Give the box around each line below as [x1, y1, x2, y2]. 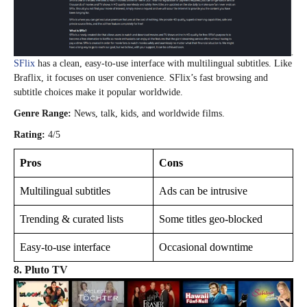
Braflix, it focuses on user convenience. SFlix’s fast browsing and [14, 73, 268, 84]
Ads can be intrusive [159, 185, 247, 197]
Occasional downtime [159, 241, 253, 254]
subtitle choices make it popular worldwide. [14, 87, 183, 98]
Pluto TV [25, 264, 68, 276]
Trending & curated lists [20, 213, 123, 225]
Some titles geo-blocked [159, 213, 262, 225]
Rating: [14, 130, 45, 140]
